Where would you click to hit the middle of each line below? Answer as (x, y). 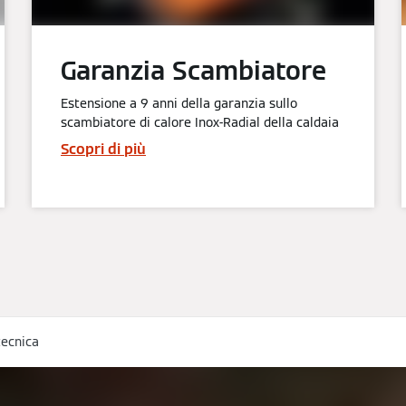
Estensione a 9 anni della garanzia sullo (179, 104)
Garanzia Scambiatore (193, 71)
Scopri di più (103, 150)
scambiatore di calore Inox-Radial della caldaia (200, 123)
